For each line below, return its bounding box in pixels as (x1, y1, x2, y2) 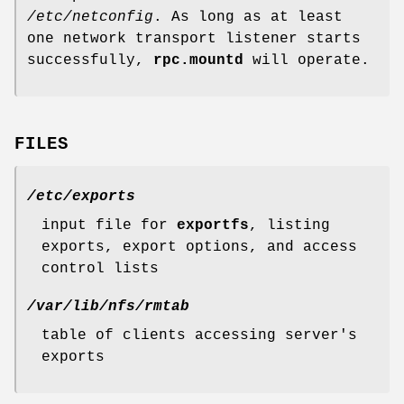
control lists (41, 260, 159, 277)
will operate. (243, 51, 370, 69)
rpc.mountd (153, 51, 243, 69)
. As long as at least (153, 8, 343, 25)
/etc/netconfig (27, 8, 153, 25)
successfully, (27, 51, 153, 69)
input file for (41, 216, 177, 234)
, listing (249, 216, 330, 234)
